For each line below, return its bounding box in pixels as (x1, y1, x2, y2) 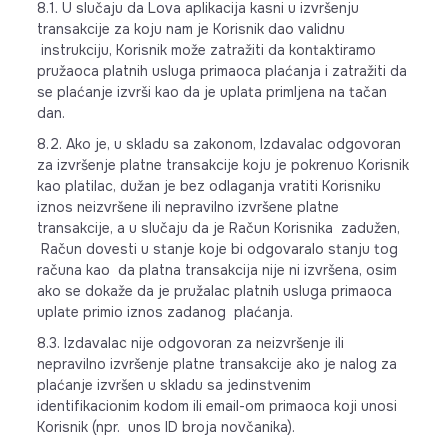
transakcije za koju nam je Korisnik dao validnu (36, 20, 345, 38)
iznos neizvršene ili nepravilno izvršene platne (36, 198, 339, 216)
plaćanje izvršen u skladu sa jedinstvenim (36, 376, 311, 394)
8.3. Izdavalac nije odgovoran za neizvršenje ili (36, 334, 344, 352)
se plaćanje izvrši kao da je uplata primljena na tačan (36, 83, 387, 101)
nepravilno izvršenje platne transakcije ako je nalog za (36, 355, 397, 373)
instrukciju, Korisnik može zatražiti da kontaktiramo (36, 41, 376, 59)
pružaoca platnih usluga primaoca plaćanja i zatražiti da (36, 62, 407, 80)
